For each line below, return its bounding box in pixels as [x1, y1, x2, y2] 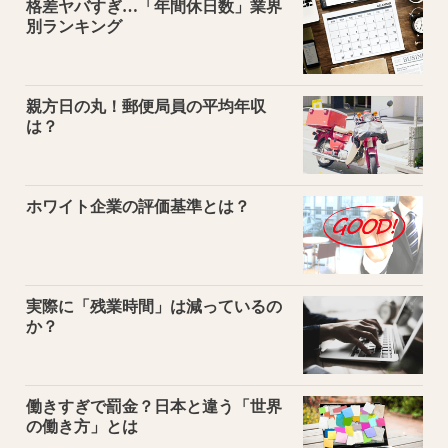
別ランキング [26, 17, 122, 35]
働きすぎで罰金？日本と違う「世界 [26, 397, 282, 415]
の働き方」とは [26, 417, 138, 435]
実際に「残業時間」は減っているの [26, 297, 282, 315]
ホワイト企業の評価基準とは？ [26, 197, 250, 215]
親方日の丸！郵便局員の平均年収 [26, 97, 266, 115]
